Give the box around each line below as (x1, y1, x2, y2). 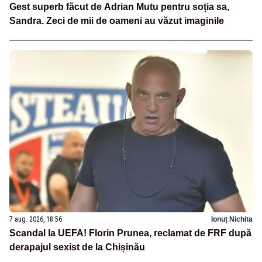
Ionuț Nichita (211, 215, 253, 224)
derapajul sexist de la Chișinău (9, 242, 145, 253)
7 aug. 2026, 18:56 (9, 215, 62, 224)
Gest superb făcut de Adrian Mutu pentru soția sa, (9, 2, 229, 12)
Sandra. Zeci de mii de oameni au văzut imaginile (9, 16, 224, 26)
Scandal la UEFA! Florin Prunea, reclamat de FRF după (9, 228, 251, 239)
